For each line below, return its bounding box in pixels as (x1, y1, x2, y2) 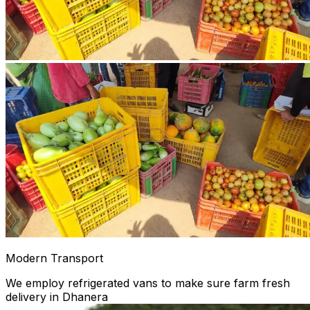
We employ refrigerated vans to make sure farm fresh (6, 275, 290, 290)
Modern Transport (6, 250, 103, 265)
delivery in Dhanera (6, 289, 108, 304)
